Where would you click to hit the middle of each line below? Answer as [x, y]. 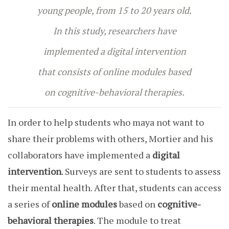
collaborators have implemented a [80, 155]
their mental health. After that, [73, 188]
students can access [180, 188]
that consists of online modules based [114, 72]
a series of [30, 204]
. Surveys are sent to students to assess [141, 171]
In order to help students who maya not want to [106, 122]
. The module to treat [137, 221]
